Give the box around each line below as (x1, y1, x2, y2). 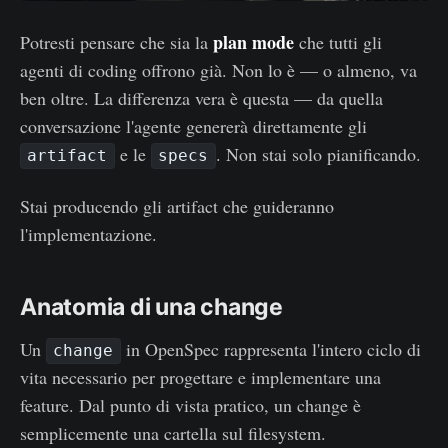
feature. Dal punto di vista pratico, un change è (20, 392, 361, 417)
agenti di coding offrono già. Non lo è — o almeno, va (20, 57, 417, 82)
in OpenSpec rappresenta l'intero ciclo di (120, 336, 421, 361)
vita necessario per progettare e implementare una (20, 364, 381, 389)
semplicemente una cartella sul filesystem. (20, 420, 326, 445)
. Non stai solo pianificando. (215, 141, 421, 166)
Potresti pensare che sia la (20, 29, 213, 54)
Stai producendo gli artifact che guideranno (20, 193, 334, 218)
